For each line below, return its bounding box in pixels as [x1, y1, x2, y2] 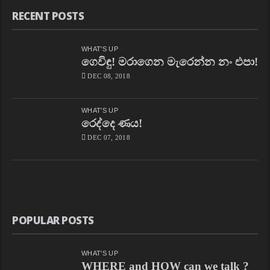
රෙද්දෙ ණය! [81, 116, 142, 130]
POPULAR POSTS [12, 213, 94, 227]
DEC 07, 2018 [87, 133, 130, 141]
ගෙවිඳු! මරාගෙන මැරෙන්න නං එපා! [81, 55, 258, 68]
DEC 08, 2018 [87, 72, 130, 80]
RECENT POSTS [12, 8, 84, 23]
